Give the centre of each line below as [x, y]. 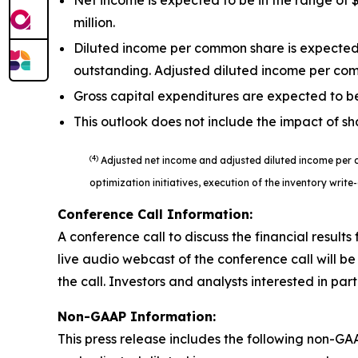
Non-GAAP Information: [137, 316]
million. [94, 22]
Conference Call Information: [155, 214]
